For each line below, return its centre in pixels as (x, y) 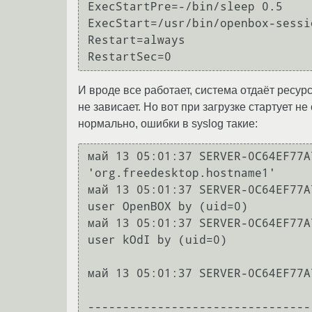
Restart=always (136, 40)
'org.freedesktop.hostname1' (182, 173)
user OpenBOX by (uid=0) (168, 207)
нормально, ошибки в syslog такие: (168, 123)
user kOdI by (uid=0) (157, 240)
